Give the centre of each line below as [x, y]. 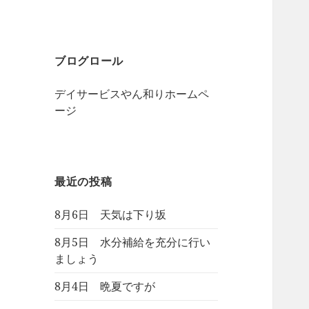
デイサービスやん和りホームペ [132, 94]
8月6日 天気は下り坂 [111, 215]
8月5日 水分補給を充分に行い [133, 242]
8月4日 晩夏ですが [105, 287]
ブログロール [89, 61]
